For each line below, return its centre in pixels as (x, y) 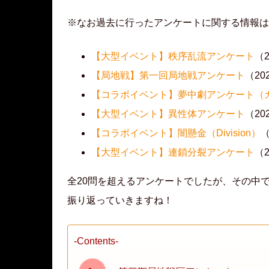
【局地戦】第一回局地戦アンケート (168, 76)
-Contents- (96, 241)
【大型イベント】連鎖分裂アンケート (173, 153)
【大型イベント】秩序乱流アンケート (173, 56)
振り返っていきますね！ (120, 201)
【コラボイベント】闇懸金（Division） (176, 133)
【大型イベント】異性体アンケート (168, 114)
